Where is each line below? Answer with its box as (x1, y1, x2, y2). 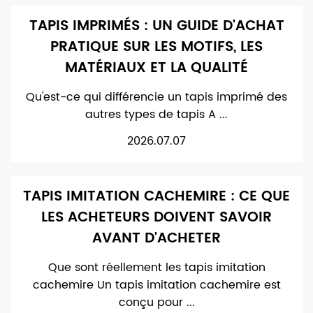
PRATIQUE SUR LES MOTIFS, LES (50, 36, 263, 59)
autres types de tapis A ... (85, 105, 228, 124)
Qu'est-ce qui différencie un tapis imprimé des (26, 88, 287, 106)
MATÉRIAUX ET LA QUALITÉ (65, 57, 248, 80)
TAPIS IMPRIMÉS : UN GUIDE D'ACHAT (29, 15, 284, 38)
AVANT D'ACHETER (92, 227, 221, 250)
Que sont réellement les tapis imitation (48, 259, 265, 277)
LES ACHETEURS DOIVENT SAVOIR (41, 206, 272, 229)
